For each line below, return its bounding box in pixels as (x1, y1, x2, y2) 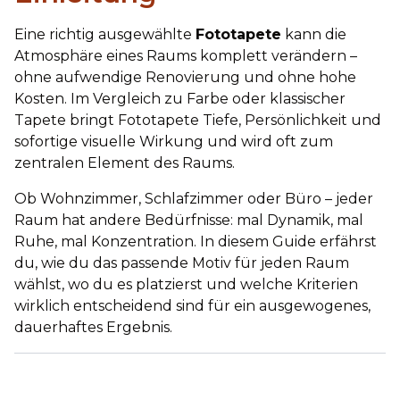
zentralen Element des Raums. (14, 154, 235, 171)
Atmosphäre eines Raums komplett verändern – (14, 47, 357, 64)
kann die (281, 26, 346, 43)
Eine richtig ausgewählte (14, 26, 196, 43)
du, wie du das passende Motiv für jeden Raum (14, 254, 349, 271)
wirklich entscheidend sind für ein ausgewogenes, (14, 297, 371, 314)
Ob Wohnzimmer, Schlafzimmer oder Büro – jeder (14, 190, 373, 207)
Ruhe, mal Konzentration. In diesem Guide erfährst (14, 233, 377, 250)
